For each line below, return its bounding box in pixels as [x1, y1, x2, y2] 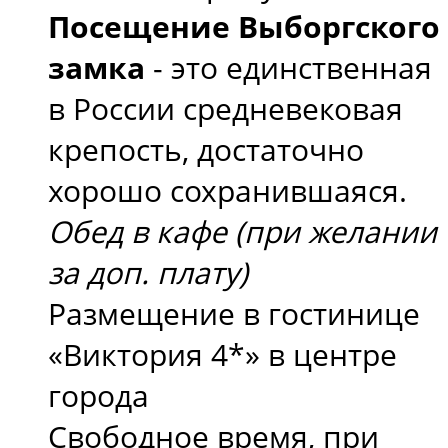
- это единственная [145, 46, 432, 88]
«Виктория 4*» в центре [48, 333, 397, 375]
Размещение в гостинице [48, 292, 420, 334]
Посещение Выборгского [48, 5, 440, 47]
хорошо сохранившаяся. [48, 169, 407, 211]
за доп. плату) [48, 251, 248, 293]
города [48, 374, 149, 416]
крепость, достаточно [48, 128, 364, 170]
